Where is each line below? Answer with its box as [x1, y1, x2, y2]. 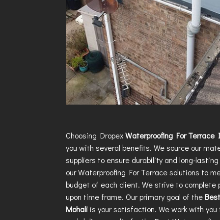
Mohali [66, 204, 90, 215]
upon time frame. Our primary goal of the [66, 192, 205, 202]
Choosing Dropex [66, 130, 126, 141]
